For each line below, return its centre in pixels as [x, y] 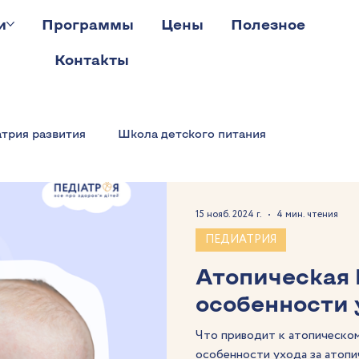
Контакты [92, 59]
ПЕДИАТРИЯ [241, 239]
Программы [88, 24]
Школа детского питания [192, 133]
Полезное [268, 24]
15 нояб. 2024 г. [229, 214]
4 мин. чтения [307, 214]
